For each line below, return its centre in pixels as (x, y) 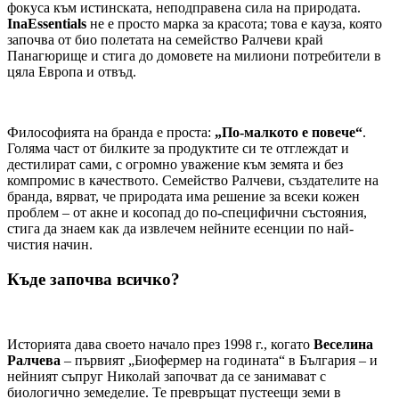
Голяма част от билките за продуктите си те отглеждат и (178, 149)
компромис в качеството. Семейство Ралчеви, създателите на (193, 181)
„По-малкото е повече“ (289, 133)
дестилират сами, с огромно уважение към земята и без (175, 165)
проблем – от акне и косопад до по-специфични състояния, (187, 213)
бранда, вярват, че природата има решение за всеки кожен (183, 197)
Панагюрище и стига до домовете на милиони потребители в (194, 56)
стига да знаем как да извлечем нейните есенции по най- (180, 229)
